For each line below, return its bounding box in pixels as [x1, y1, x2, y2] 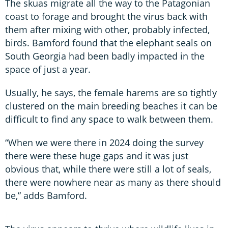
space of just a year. [5, 63, 91, 75]
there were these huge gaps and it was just [5, 149, 188, 162]
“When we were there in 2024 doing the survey [5, 136, 204, 149]
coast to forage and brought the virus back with [5, 10, 208, 22]
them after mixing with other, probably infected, [5, 23, 210, 36]
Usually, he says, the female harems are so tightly [5, 86, 217, 99]
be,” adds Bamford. [5, 189, 87, 202]
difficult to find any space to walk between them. [5, 112, 213, 125]
